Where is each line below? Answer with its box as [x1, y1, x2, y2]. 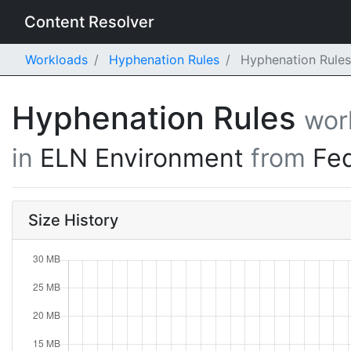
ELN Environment [40, 143, 251, 173]
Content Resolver [24, 13, 154, 31]
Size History [28, 211, 118, 230]
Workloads [25, 52, 88, 67]
